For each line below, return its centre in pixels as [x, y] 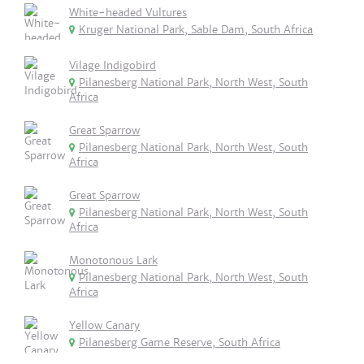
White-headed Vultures [128, 13]
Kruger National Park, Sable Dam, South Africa [196, 30]
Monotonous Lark [113, 260]
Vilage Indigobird [113, 65]
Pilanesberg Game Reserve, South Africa [180, 342]
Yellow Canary [104, 325]
